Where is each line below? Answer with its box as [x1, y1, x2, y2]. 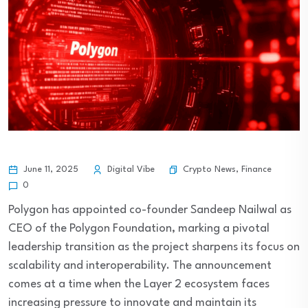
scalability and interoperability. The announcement [8, 260, 272, 272]
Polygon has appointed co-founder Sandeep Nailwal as [8, 204, 291, 217]
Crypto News [183, 164, 236, 174]
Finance [241, 164, 272, 174]
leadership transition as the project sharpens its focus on [8, 241, 300, 254]
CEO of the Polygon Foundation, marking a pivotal [8, 223, 269, 235]
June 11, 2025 [21, 165, 78, 175]
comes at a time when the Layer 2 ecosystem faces [8, 278, 269, 291]
